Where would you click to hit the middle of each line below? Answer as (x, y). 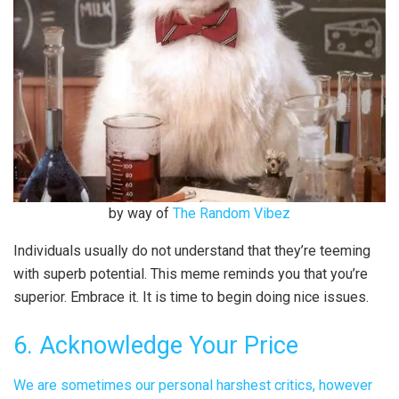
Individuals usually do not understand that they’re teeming (192, 251)
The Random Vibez (232, 214)
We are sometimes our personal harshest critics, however (193, 385)
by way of (139, 214)
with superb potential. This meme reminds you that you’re (191, 274)
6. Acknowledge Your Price (156, 345)
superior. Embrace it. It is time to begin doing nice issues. (191, 297)
